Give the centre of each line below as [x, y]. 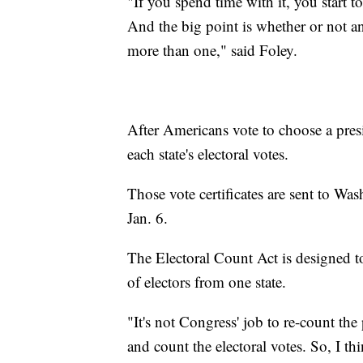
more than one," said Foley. [212, 50]
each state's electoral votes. [208, 154]
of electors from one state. [211, 282]
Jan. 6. [152, 218]
